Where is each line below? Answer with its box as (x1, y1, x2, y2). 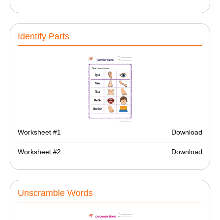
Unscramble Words (18, 188, 93, 198)
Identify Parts (18, 31, 69, 42)
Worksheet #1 (18, 128, 61, 136)
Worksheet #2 (18, 148, 61, 156)
